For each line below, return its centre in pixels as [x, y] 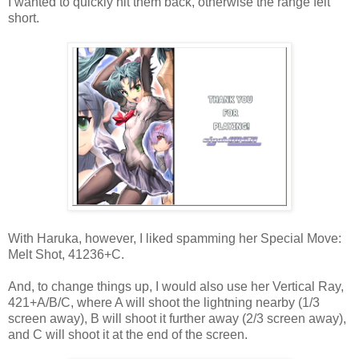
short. [24, 18]
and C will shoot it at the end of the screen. [128, 334]
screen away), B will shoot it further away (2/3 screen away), [177, 318]
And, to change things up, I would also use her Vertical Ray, [176, 286]
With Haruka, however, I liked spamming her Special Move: [175, 238]
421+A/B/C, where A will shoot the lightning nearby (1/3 [164, 302]
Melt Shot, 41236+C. [66, 254]
